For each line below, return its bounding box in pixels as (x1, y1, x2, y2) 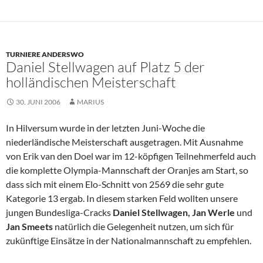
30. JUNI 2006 (16, 97, 60, 107)
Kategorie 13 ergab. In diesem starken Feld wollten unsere (6, 193, 238, 204)
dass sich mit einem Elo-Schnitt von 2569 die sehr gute (6, 178, 224, 190)
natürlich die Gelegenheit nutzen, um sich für (55, 221, 234, 232)
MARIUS (77, 97, 104, 107)
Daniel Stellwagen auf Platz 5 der (6, 58, 205, 76)
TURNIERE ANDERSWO (6, 50, 84, 59)
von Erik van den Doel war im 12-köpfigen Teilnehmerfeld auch (6, 150, 256, 162)
